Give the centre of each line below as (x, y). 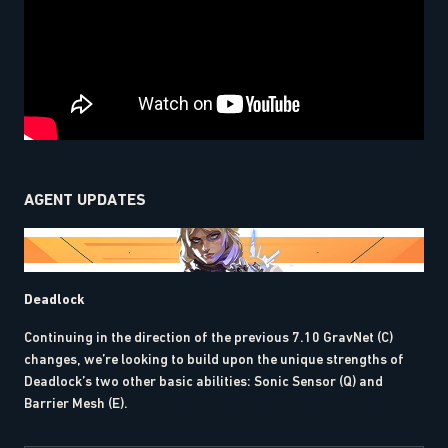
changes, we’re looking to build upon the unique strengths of (214, 359)
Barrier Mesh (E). (76, 403)
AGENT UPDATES (85, 199)
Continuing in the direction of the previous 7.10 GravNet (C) (208, 337)
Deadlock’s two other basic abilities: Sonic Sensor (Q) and (203, 381)
